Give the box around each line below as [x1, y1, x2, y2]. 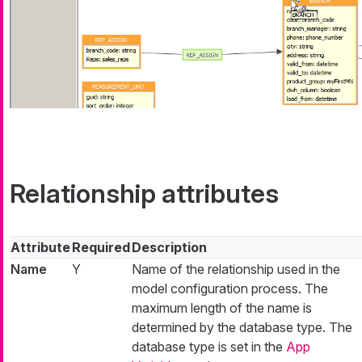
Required [72, 238, 130, 255]
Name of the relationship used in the [132, 260, 340, 277]
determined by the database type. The [132, 318, 352, 335]
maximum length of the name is [132, 299, 312, 316]
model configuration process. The [132, 280, 328, 297]
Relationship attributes [10, 177, 279, 209]
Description [132, 238, 207, 255]
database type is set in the [132, 338, 286, 355]
